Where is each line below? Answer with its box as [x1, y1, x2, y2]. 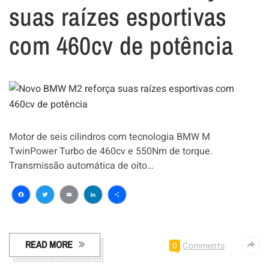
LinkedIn [83, 199, 156, 228]
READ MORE [25, 237, 73, 251]
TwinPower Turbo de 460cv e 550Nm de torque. [9, 144, 213, 159]
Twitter [35, 199, 94, 228]
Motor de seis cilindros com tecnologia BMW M [9, 129, 210, 144]
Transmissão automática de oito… [9, 158, 154, 173]
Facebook [11, 199, 94, 228]
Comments [183, 239, 225, 252]
